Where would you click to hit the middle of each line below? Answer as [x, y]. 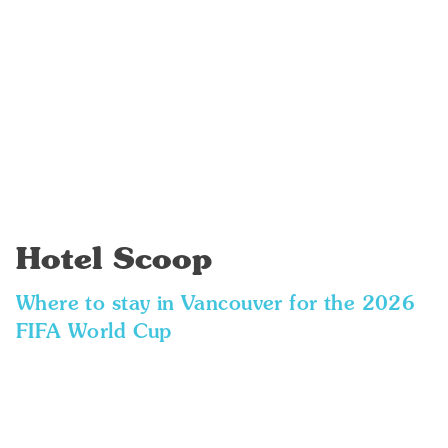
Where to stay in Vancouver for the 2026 [215, 305]
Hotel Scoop [113, 261]
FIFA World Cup [93, 333]
